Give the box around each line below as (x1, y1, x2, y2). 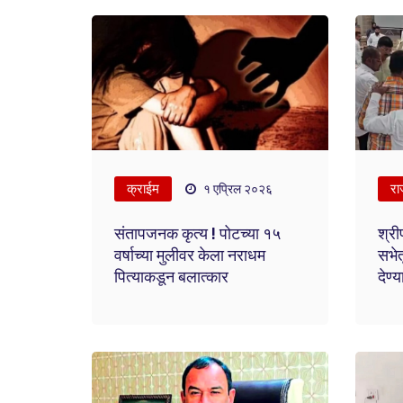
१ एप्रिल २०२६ (201, 182, 273, 197)
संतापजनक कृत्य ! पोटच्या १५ (114, 224, 282, 244)
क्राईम (127, 181, 160, 197)
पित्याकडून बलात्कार (114, 267, 229, 287)
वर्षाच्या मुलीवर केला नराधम (114, 246, 266, 265)
